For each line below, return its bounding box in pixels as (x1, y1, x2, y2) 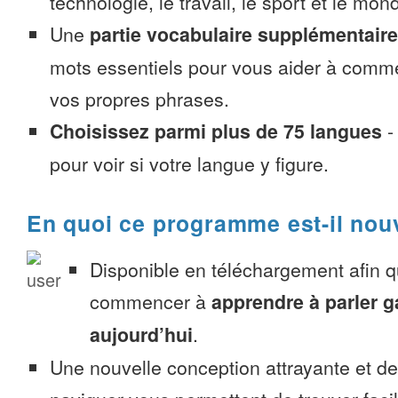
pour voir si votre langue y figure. (50, 150, 329, 177)
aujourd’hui (90, 321, 193, 348)
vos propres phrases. (50, 85, 229, 112)
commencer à (90, 288, 211, 314)
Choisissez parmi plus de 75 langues (50, 117, 382, 145)
